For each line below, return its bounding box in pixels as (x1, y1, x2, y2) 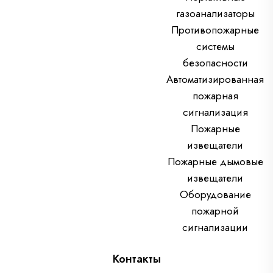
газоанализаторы (175, 6, 255, 21)
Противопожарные (171, 23, 259, 38)
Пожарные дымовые (167, 154, 263, 169)
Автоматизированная (166, 72, 264, 87)
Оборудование (179, 187, 251, 202)
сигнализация (182, 105, 248, 120)
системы (196, 39, 235, 54)
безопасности (182, 55, 248, 71)
